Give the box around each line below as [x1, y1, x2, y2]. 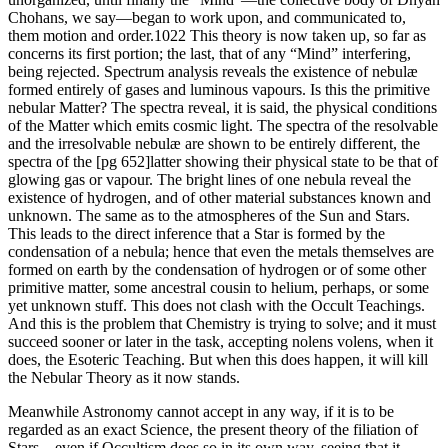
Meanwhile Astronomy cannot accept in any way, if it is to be [8, 403, 394, 421]
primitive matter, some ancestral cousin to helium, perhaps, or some [8, 279, 429, 297]
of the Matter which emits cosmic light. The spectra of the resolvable [8, 117, 438, 135]
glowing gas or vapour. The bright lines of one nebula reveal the [8, 171, 411, 189]
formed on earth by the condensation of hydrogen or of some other [8, 261, 426, 279]
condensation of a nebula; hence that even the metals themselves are [8, 243, 434, 261]
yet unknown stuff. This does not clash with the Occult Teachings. [8, 297, 425, 315]
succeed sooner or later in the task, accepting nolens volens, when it [8, 333, 433, 351]
